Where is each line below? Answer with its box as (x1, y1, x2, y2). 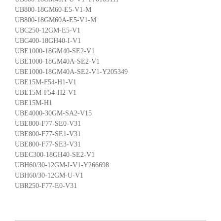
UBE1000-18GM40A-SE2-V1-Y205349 (15, 68, 128, 75)
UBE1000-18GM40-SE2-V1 (15, 47, 95, 55)
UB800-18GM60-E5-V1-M (15, 5, 91, 13)
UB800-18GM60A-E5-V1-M (15, 16, 96, 24)
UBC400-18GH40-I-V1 (15, 37, 81, 44)
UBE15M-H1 (15, 99, 52, 107)
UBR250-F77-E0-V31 (15, 182, 77, 189)
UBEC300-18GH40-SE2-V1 (15, 150, 95, 158)
